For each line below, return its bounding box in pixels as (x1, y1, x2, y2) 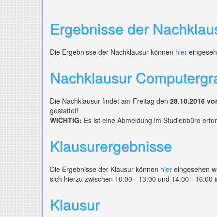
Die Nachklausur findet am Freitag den (50, 96, 170, 106)
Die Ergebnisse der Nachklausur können (50, 47, 175, 57)
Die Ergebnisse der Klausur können (50, 164, 160, 174)
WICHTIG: (50, 115, 82, 125)
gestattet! (50, 106, 78, 115)
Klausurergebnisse (50, 135, 172, 156)
